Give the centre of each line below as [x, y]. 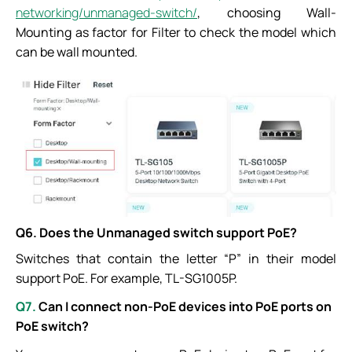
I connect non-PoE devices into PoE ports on [198, 307]
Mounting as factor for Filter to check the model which [176, 33]
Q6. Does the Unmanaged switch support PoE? [156, 233]
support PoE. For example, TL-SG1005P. [126, 279]
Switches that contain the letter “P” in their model [176, 259]
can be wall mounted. [77, 52]
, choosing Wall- [267, 13]
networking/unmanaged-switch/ [106, 13]
